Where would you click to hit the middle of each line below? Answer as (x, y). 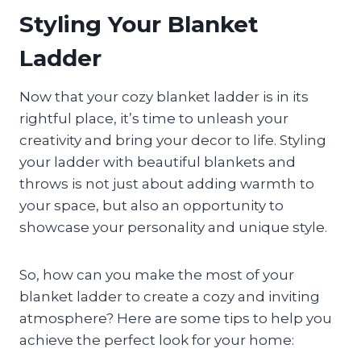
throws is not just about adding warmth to (167, 183)
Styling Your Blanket (139, 24)
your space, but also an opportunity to (151, 205)
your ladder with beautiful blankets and (158, 162)
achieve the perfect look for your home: (157, 340)
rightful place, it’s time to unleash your (154, 118)
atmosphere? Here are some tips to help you (176, 318)
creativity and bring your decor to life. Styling (173, 140)
